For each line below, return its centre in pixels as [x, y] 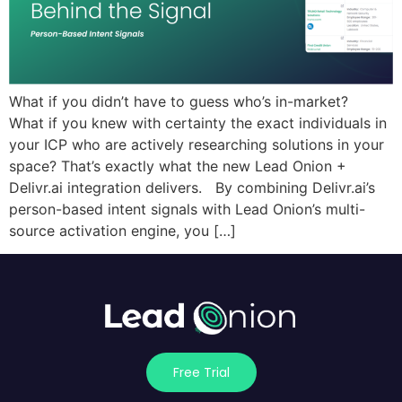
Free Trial [201, 373]
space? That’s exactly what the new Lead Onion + [178, 166]
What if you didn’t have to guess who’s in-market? [183, 102]
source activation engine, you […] [122, 231]
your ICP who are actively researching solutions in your [197, 145]
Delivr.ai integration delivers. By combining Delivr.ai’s [192, 188]
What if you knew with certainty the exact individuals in [198, 123]
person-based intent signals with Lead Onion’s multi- [187, 210]
